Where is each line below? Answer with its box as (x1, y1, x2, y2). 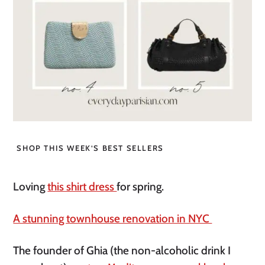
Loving (13, 180, 48, 194)
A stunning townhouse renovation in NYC (13, 212, 212, 226)
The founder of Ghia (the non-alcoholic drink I (13, 244, 231, 258)
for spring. (117, 180, 164, 194)
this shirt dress (47, 180, 117, 194)
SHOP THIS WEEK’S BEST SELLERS (17, 143, 164, 153)
